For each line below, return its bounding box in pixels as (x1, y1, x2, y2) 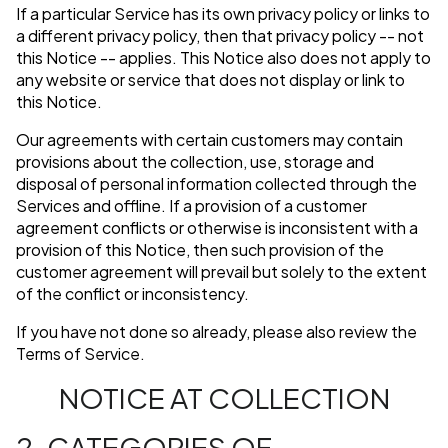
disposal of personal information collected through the (16, 173, 417, 195)
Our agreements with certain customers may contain (16, 129, 403, 151)
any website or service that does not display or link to (16, 69, 405, 91)
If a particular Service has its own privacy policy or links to (16, 3, 430, 25)
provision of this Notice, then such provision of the (16, 239, 384, 261)
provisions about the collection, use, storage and (16, 151, 374, 173)
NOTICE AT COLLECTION (58, 380, 390, 416)
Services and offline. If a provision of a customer (16, 195, 367, 217)
